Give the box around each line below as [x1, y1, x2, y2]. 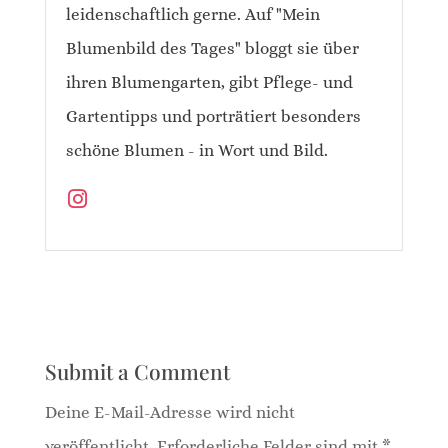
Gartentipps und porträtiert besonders [65, 106, 361, 126]
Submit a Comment [44, 356, 230, 385]
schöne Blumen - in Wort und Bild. [65, 140, 328, 160]
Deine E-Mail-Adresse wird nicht [44, 402, 295, 422]
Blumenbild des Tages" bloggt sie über [65, 38, 359, 58]
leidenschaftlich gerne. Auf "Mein [65, 4, 320, 24]
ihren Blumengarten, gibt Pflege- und [65, 72, 353, 92]
